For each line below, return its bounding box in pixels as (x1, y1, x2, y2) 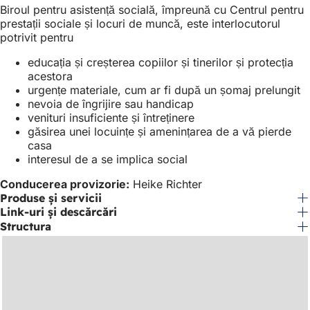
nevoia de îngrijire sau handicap (28, 96, 194, 111)
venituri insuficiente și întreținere (28, 110, 194, 125)
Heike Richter (129, 176, 202, 191)
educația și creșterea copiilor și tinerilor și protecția (28, 55, 293, 69)
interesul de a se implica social (28, 152, 188, 166)
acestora (28, 69, 73, 83)
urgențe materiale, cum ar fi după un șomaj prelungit (28, 82, 300, 97)
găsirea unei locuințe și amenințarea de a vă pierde (28, 124, 291, 138)
